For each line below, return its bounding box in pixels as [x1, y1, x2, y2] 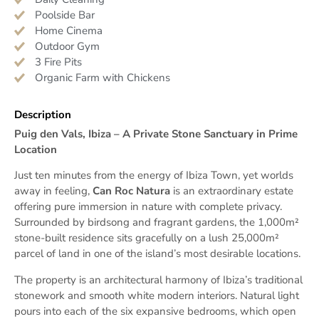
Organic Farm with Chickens [34, 70, 170, 85]
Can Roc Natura [93, 184, 170, 199]
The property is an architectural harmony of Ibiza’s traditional [14, 272, 303, 287]
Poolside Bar [34, 8, 95, 23]
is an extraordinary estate [170, 184, 293, 199]
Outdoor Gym [34, 39, 100, 54]
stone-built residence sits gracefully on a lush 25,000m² [14, 231, 279, 246]
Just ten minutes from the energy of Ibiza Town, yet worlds [14, 168, 293, 183]
